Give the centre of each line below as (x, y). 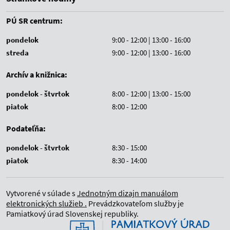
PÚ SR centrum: (34, 21)
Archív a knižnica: (37, 74)
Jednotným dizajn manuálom (128, 193)
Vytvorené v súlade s (42, 193)
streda (17, 53)
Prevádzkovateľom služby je (135, 203)
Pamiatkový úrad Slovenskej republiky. (72, 214)
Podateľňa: (26, 128)
